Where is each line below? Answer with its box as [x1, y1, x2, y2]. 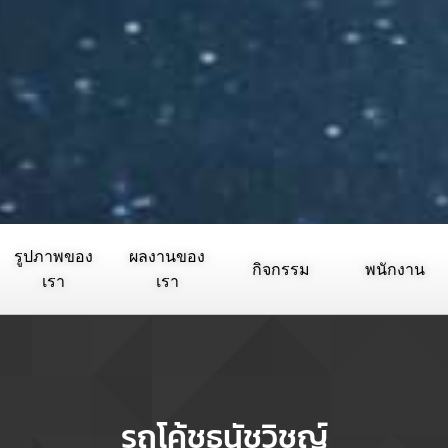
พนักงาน [365, 256, 425, 281]
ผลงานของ [129, 244, 205, 268]
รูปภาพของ [13, 244, 93, 268]
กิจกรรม [252, 256, 310, 281]
